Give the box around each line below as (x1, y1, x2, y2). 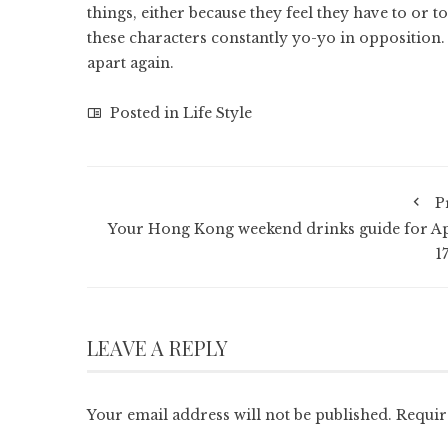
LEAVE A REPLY (87, 334, 228, 362)
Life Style (183, 104, 252, 123)
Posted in (106, 104, 183, 123)
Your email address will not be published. (87, 406, 392, 425)
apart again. (87, 54, 174, 73)
